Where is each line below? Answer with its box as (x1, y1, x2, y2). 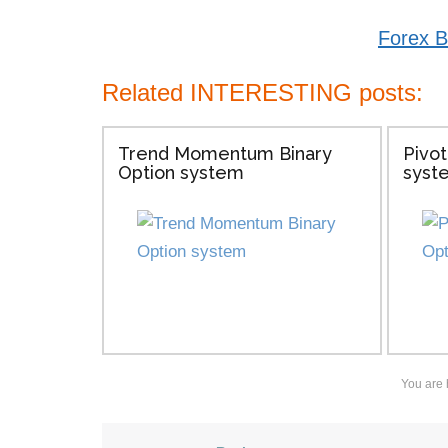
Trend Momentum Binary (117, 143, 332, 164)
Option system (117, 162, 244, 183)
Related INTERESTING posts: (102, 79, 423, 106)
